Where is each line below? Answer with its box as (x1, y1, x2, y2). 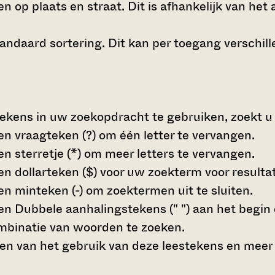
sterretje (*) (15, 144, 81, 163)
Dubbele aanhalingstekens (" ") (15, 199, 190, 218)
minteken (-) (15, 181, 83, 199)
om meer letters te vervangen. (81, 144, 255, 163)
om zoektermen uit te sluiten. (83, 181, 253, 199)
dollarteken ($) (15, 163, 97, 181)
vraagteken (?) (15, 126, 96, 144)
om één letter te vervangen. (96, 126, 255, 144)
